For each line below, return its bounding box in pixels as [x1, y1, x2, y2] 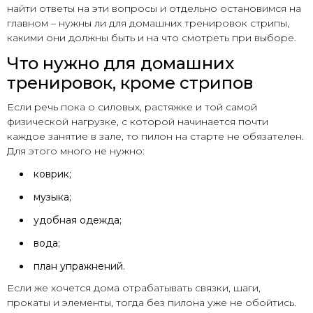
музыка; [34, 191, 71, 204]
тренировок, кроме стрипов [7, 73, 253, 94]
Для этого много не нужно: [7, 145, 145, 158]
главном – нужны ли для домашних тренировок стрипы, [7, 17, 289, 30]
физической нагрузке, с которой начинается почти [7, 115, 268, 129]
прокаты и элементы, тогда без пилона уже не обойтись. [7, 296, 296, 310]
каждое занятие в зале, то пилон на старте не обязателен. [7, 130, 304, 143]
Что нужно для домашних [7, 53, 234, 74]
